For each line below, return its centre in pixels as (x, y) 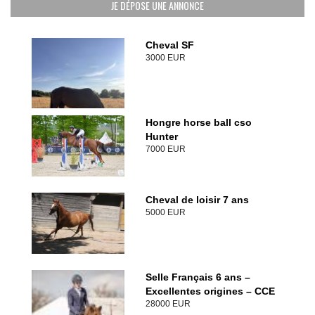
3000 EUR (165, 58)
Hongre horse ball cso (198, 122)
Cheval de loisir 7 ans (197, 200)
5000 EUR (165, 212)
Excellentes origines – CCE (210, 291)
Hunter (161, 136)
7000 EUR (165, 149)
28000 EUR (168, 304)
